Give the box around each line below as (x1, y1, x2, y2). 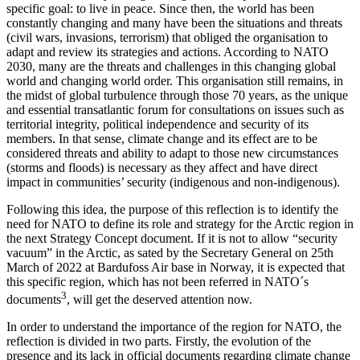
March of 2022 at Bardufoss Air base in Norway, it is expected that (6, 260, 345, 275)
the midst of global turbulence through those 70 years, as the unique (6, 88, 348, 103)
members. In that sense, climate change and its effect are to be (6, 132, 317, 146)
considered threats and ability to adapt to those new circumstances (6, 146, 338, 161)
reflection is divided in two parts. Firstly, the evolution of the (6, 334, 311, 349)
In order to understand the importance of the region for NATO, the (6, 320, 342, 334)
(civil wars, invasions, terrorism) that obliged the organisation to (6, 31, 328, 45)
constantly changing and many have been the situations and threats (6, 16, 342, 31)
